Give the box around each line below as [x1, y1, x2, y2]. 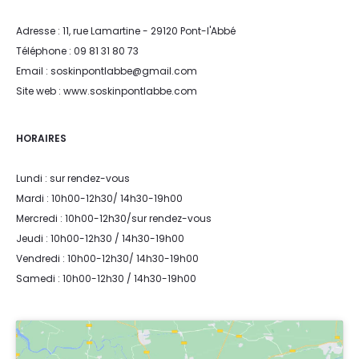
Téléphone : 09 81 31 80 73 [16, 43, 139, 58]
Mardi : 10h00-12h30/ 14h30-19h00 [16, 191, 183, 205]
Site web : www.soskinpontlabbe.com [16, 83, 197, 98]
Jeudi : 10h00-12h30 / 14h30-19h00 [16, 231, 184, 245]
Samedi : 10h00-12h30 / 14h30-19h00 [16, 271, 196, 285]
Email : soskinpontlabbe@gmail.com [16, 63, 197, 78]
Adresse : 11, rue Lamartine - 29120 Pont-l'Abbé [16, 23, 236, 38]
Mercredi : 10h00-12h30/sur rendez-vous [16, 211, 212, 225]
